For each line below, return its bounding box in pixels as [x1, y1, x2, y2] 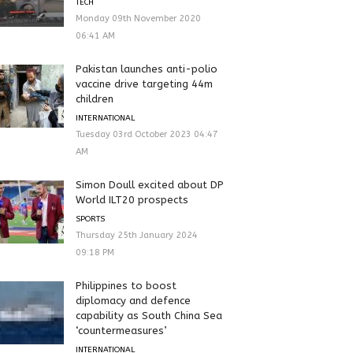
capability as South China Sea [75, 309, 222, 321]
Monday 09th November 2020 [75, 13, 201, 24]
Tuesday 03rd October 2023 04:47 [75, 128, 218, 139]
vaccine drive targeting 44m [75, 77, 213, 90]
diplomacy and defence [75, 294, 191, 307]
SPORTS [75, 214, 105, 224]
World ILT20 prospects [75, 193, 188, 206]
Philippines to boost [75, 279, 176, 292]
